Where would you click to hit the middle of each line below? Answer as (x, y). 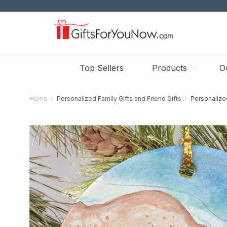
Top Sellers (102, 68)
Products (169, 68)
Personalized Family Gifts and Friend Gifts (119, 99)
